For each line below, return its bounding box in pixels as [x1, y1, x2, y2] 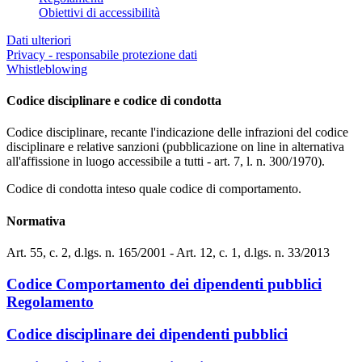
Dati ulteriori [6, 32, 71, 47]
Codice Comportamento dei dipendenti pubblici [6, 275, 322, 293]
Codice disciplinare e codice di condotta [6, 94, 221, 108]
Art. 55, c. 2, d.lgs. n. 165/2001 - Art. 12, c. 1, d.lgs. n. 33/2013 [6, 245, 330, 259]
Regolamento [6, 293, 94, 310]
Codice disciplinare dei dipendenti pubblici [6, 326, 288, 343]
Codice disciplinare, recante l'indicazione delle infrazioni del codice [6, 125, 348, 140]
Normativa [6, 213, 65, 228]
